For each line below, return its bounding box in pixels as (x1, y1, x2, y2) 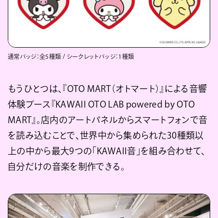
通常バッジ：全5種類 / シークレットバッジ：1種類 (8, 54, 134, 60)
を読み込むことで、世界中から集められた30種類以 (8, 131, 203, 140)
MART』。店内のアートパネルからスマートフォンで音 (8, 115, 208, 125)
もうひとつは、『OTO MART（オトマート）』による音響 (8, 84, 207, 93)
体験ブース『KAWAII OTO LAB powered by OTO (8, 100, 195, 109)
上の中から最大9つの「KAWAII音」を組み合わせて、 (8, 146, 206, 156)
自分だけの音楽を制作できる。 (8, 162, 126, 171)
